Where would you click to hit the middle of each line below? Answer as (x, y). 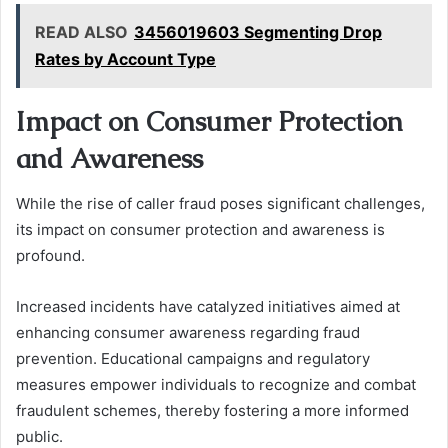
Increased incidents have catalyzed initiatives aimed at (208, 306)
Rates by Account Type (125, 59)
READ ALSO (81, 32)
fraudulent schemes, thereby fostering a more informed (212, 410)
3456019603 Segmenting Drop (258, 32)
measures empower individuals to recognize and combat (216, 384)
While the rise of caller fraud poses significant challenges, (220, 203)
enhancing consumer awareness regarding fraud (188, 332)
